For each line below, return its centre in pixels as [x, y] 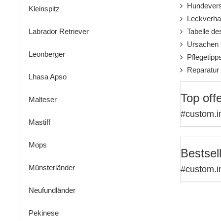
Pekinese [44, 213]
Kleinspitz [44, 9]
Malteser [43, 100]
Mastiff [39, 122]
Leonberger [47, 54]
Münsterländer [52, 168]
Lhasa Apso [48, 77]
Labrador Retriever [59, 32]
